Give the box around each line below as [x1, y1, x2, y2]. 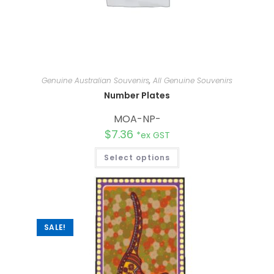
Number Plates [104, 89, 170, 102]
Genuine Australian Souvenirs [42, 75, 149, 86]
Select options [104, 152, 170, 163]
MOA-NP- [113, 112, 161, 127]
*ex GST [136, 129, 170, 142]
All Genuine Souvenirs [153, 75, 232, 86]
